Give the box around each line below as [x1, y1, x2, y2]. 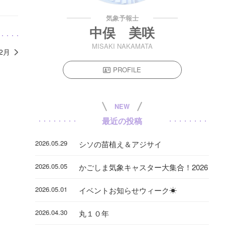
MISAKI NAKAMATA [91, 41, 153, 51]
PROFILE [113, 65, 142, 75]
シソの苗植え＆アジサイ [78, 139, 162, 150]
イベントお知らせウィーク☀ [78, 185, 177, 196]
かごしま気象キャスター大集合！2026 [78, 162, 208, 173]
